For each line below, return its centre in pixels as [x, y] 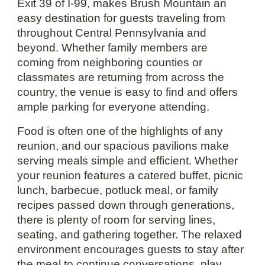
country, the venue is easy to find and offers [128, 92]
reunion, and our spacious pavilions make [123, 146]
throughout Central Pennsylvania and [112, 33]
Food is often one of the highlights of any [120, 131]
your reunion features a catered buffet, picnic [130, 175]
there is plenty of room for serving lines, [117, 219]
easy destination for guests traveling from [122, 18]
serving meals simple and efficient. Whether [128, 160]
